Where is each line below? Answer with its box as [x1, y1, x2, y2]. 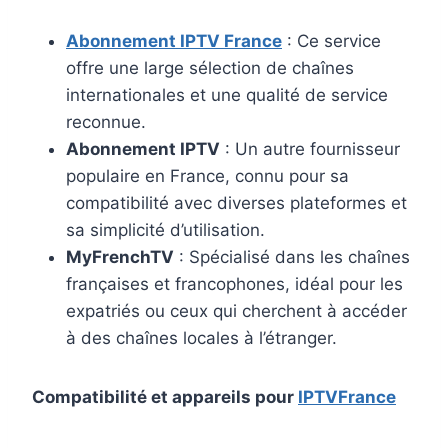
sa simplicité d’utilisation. [66, 220, 265, 241]
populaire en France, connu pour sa [66, 166, 349, 187]
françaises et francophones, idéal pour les [66, 274, 403, 295]
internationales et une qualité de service [66, 85, 388, 106]
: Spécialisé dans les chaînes [174, 247, 410, 268]
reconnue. [66, 112, 146, 133]
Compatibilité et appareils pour [32, 387, 298, 408]
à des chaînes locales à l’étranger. [66, 328, 337, 349]
